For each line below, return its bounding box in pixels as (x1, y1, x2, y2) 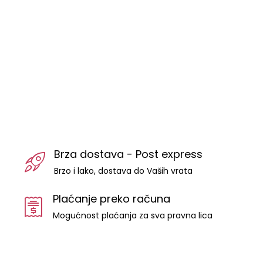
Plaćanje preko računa (53, 191, 170, 206)
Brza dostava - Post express (54, 146, 203, 161)
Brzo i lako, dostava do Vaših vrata (54, 164, 193, 177)
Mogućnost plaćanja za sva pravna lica (53, 209, 213, 221)
